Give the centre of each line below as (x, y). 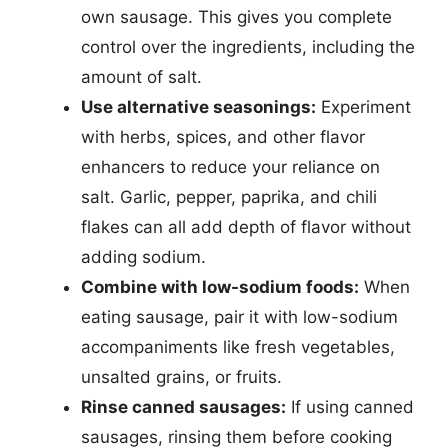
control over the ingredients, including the (248, 47)
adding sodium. (143, 257)
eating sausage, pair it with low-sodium (239, 317)
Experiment (363, 107)
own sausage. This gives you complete (236, 17)
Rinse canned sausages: (183, 407)
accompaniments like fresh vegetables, (238, 347)
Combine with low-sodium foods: (220, 287)
